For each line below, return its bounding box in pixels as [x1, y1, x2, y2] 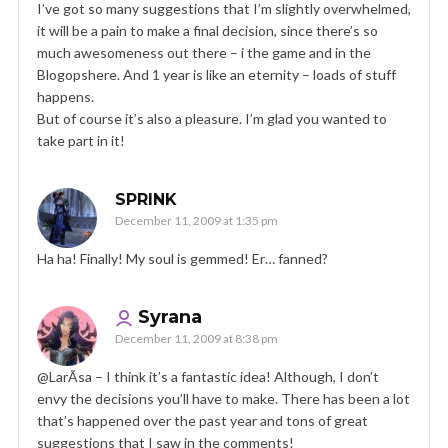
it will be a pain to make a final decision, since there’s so [37, 22, 378, 40]
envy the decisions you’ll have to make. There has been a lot [37, 390, 410, 408]
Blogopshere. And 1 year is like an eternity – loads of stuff [37, 66, 396, 84]
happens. [37, 88, 94, 106]
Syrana [138, 306, 202, 329]
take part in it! [37, 132, 125, 150]
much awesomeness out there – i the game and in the [37, 44, 371, 62]
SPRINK [115, 190, 177, 210]
